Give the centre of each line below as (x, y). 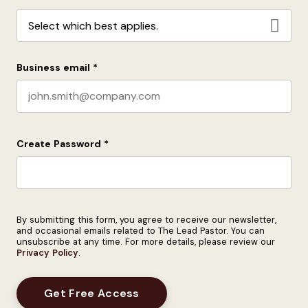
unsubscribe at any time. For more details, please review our (146, 242)
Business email (53, 67)
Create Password (59, 144)
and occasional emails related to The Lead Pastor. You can (141, 231)
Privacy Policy (47, 253)
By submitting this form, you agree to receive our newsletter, (146, 220)
